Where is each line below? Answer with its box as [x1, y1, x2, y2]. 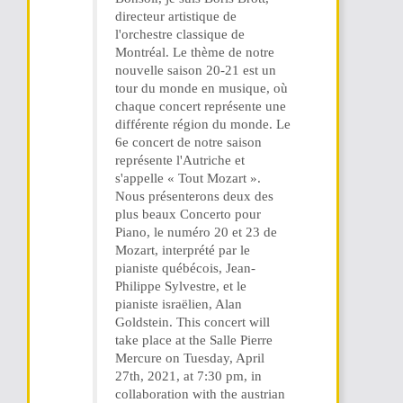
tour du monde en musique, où [115, 81, 288, 95]
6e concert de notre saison [115, 135, 262, 149]
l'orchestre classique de [115, 27, 245, 41]
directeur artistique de [115, 9, 237, 23]
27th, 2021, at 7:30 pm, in [115, 369, 262, 383]
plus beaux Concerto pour [115, 207, 261, 221]
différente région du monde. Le [115, 117, 291, 131]
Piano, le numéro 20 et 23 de [115, 225, 277, 239]
